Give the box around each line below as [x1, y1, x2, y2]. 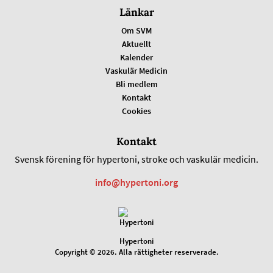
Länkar [119, 5, 154, 19]
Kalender [120, 52, 153, 63]
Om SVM [121, 25, 152, 36]
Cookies [122, 105, 151, 116]
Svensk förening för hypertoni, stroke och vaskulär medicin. [15, 153, 258, 165]
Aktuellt [122, 38, 151, 49]
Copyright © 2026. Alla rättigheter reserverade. [54, 247, 219, 257]
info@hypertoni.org [95, 176, 178, 188]
